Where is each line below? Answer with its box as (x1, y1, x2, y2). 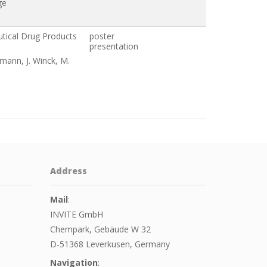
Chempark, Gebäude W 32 (49, 223, 151, 235)
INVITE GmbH (49, 208, 103, 220)
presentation (89, 40, 138, 52)
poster (89, 30, 114, 42)
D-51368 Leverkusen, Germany (49, 238, 170, 250)
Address (49, 164, 87, 176)
